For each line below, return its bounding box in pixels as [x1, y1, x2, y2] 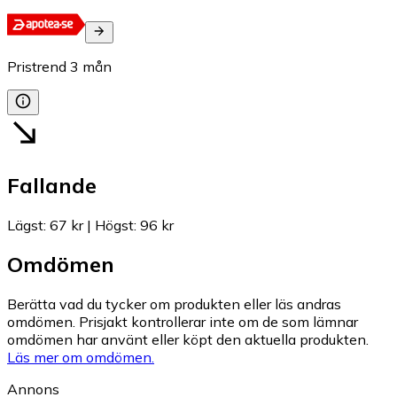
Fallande [7, 171, 97, 198]
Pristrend [7, 57, 66, 75]
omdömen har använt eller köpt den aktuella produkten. [7, 331, 369, 349]
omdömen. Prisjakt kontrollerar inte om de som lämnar [7, 313, 358, 331]
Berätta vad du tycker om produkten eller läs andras [7, 295, 341, 314]
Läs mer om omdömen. [7, 348, 154, 367]
